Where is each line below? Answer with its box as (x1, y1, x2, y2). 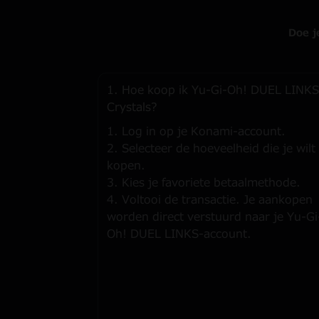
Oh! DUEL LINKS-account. (107, 226, 251, 243)
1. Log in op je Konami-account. (107, 123, 286, 140)
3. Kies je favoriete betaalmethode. (107, 174, 300, 192)
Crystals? (107, 99, 157, 116)
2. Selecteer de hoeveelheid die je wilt (107, 140, 315, 157)
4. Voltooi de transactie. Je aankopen (107, 192, 313, 209)
